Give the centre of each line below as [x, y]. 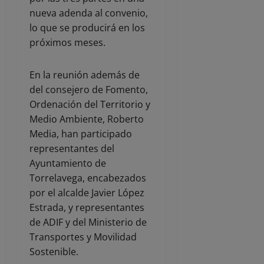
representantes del [72, 149]
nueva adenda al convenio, [89, 13]
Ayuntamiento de [68, 164]
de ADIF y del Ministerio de [88, 222]
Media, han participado [81, 134]
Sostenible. [54, 252]
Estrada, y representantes [87, 208]
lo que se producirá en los [87, 28]
